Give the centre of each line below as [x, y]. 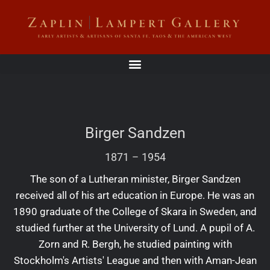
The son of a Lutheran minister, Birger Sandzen [135, 179]
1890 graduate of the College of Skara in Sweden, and [135, 211]
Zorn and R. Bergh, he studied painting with [135, 244]
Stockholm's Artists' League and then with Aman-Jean [135, 260]
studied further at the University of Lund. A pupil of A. [135, 228]
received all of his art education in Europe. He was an [135, 195]
